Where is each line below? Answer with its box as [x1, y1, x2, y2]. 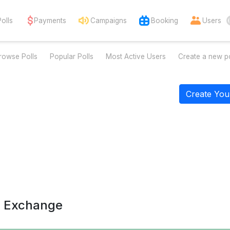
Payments [34, 16, 66, 25]
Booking [151, 16, 178, 25]
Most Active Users [105, 52, 166, 61]
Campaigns [90, 16, 127, 25]
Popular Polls [49, 52, 93, 61]
